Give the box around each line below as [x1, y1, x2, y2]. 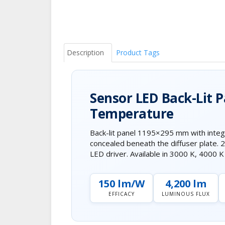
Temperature [90, 104, 174, 123]
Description [67, 47, 104, 57]
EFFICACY [108, 190, 135, 197]
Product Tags [116, 47, 160, 57]
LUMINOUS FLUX [162, 190, 210, 197]
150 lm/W [98, 176, 145, 190]
